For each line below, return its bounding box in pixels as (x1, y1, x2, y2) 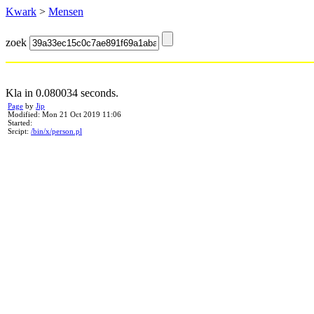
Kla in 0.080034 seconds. (6, 87, 118, 99)
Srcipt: (8, 127, 31, 135)
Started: (8, 118, 32, 127)
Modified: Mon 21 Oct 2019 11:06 (8, 110, 121, 118)
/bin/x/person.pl (31, 127, 82, 135)
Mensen (48, 6, 83, 18)
